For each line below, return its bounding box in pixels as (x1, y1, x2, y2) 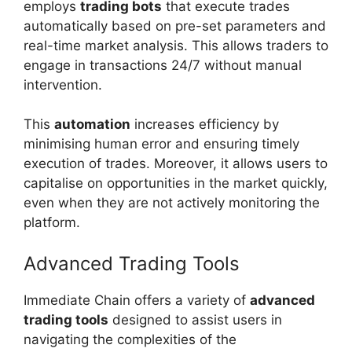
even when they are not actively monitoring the (24, 195, 320, 211)
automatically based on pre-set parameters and (24, 17, 326, 34)
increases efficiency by (130, 116, 279, 133)
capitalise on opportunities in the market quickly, (24, 175, 328, 192)
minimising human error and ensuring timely (24, 136, 299, 152)
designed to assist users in (108, 311, 282, 328)
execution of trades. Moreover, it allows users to (24, 156, 328, 172)
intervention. (24, 76, 102, 93)
